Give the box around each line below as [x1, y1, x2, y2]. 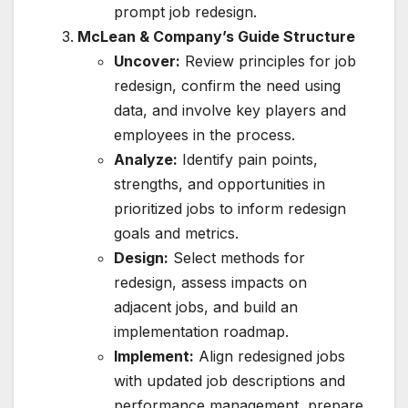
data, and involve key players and [114, 101, 346, 120]
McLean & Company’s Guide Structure [77, 27, 355, 46]
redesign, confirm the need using [114, 76, 341, 96]
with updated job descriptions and [114, 372, 345, 391]
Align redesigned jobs [194, 347, 345, 366]
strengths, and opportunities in [114, 175, 325, 194]
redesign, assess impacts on [114, 273, 307, 292]
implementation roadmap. [114, 322, 289, 342]
